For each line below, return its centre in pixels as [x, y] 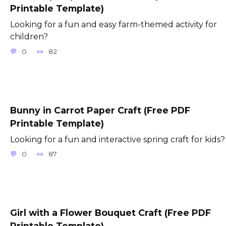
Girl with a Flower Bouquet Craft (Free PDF [110, 213]
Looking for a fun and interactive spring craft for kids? [118, 139]
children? [29, 37]
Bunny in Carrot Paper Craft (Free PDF [100, 110]
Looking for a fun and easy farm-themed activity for [114, 25]
